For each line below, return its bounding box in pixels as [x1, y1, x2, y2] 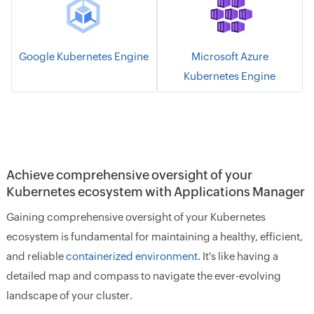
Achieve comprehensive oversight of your [6, 168, 252, 182]
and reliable [6, 250, 66, 262]
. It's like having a [197, 250, 278, 262]
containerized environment [65, 250, 198, 262]
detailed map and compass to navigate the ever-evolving [6, 270, 281, 282]
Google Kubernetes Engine [19, 50, 149, 62]
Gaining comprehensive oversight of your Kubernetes [6, 211, 266, 223]
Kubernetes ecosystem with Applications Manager [6, 184, 305, 199]
